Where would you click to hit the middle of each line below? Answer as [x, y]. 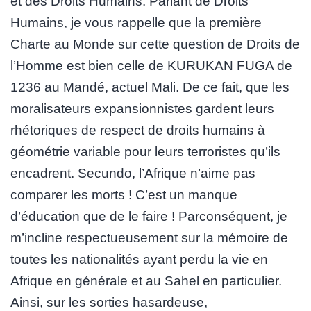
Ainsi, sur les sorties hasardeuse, [109, 302]
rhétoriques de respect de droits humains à [138, 130]
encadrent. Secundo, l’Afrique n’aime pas [133, 173]
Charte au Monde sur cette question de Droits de [155, 44]
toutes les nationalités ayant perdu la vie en [139, 259]
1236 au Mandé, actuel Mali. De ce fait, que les [150, 87]
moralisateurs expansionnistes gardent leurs [142, 108]
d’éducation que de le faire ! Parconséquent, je [149, 216]
